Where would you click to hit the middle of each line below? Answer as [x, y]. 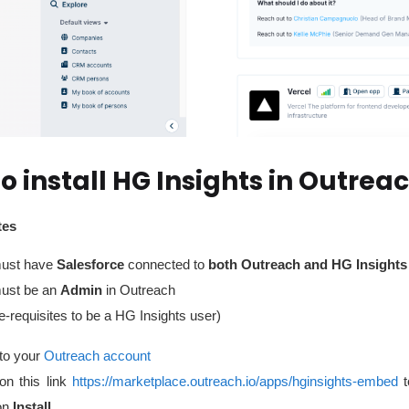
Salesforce [90, 265]
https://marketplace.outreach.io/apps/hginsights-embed [235, 382]
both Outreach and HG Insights [308, 265]
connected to [166, 265]
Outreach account [97, 356]
